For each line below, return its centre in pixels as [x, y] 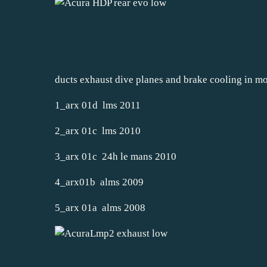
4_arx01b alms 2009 [99, 182]
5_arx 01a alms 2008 [100, 207]
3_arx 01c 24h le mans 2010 [116, 156]
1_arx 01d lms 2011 [98, 105]
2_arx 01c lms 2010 [98, 131]
